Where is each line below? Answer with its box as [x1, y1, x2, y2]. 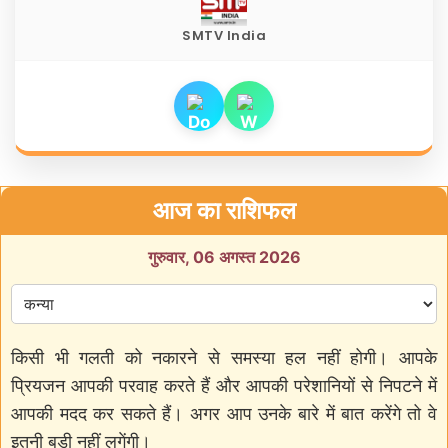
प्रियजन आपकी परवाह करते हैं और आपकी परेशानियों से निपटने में [11, 374, 437, 396]
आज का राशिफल [152, 195, 296, 225]
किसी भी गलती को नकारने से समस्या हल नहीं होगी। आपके [11, 346, 437, 368]
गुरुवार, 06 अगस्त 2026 [147, 246, 301, 267]
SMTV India [182, 25, 266, 45]
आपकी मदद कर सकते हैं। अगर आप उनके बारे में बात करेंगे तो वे [11, 402, 437, 424]
